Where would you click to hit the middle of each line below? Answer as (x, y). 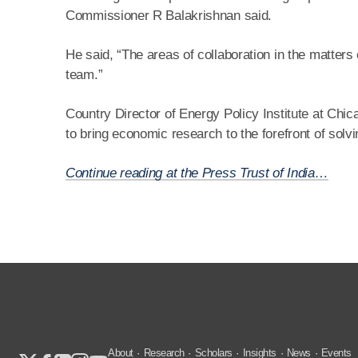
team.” (84, 75)
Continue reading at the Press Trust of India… (197, 173)
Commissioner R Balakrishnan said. (169, 16)
